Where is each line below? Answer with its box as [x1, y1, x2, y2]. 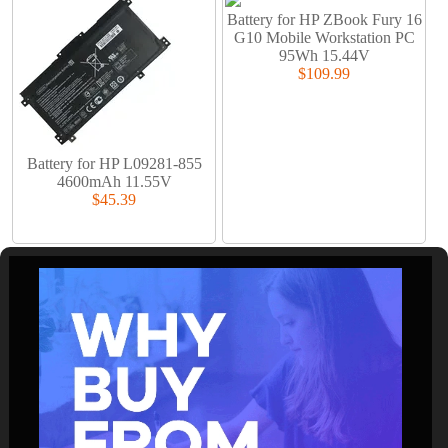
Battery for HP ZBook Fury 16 [226, 10, 422, 28]
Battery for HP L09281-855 [26, 154, 202, 172]
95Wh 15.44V [278, 46, 370, 64]
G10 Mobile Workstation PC [233, 28, 415, 46]
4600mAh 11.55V [56, 172, 172, 190]
